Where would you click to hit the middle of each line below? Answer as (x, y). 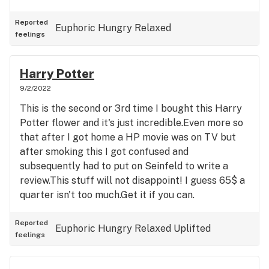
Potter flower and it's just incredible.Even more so (131, 123)
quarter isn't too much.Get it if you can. (107, 195)
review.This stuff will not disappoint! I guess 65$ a (132, 180)
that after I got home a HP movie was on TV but (128, 137)
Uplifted (192, 228)
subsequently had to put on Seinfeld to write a (124, 166)
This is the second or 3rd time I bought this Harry (131, 108)
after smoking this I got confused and (104, 152)
